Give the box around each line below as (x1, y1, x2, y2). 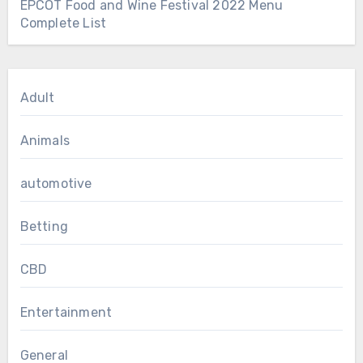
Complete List (19, 15, 107, 31)
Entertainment (19, 304, 113, 320)
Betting (19, 218, 68, 234)
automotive (19, 175, 92, 191)
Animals (19, 132, 70, 148)
